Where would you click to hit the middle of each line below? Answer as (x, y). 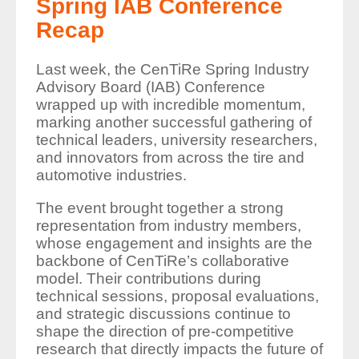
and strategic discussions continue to (163, 314)
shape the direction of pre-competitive (165, 332)
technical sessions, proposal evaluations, (177, 296)
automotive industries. (111, 175)
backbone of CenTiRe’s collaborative (162, 261)
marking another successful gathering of (173, 123)
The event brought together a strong (159, 208)
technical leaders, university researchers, (176, 140)
